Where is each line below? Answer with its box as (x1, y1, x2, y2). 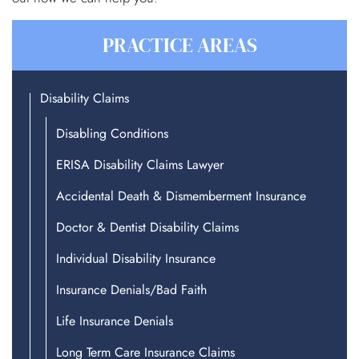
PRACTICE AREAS (102, 31, 257, 59)
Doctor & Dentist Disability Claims (56, 218, 239, 237)
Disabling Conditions (56, 124, 168, 143)
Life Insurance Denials (56, 312, 173, 331)
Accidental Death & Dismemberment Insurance (56, 187, 306, 206)
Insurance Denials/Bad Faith (56, 280, 207, 300)
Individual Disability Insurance (56, 249, 216, 268)
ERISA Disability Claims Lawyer (56, 155, 224, 175)
